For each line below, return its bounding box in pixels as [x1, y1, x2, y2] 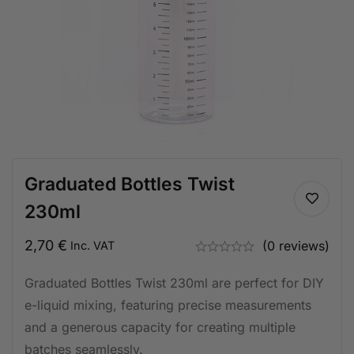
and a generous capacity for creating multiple [24, 319, 296, 335]
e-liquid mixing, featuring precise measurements [24, 297, 311, 313]
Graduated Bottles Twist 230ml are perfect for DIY [24, 275, 324, 291]
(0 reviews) [262, 238, 330, 254]
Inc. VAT [70, 239, 115, 252]
